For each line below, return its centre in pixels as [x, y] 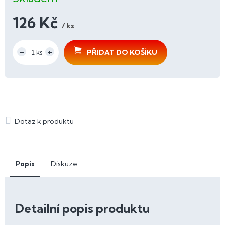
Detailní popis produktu [82, 208]
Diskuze [64, 163]
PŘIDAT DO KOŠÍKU [122, 52]
